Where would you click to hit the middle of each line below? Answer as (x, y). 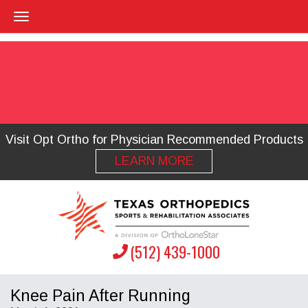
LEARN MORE (154, 161)
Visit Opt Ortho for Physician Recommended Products (154, 140)
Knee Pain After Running (100, 295)
